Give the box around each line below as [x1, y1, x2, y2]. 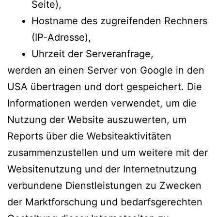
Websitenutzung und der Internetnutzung [7, 163, 197, 175]
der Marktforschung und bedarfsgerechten [7, 196, 202, 208]
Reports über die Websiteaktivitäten [7, 130, 171, 142]
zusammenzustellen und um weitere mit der [7, 146, 208, 158]
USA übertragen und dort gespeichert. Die [7, 80, 202, 93]
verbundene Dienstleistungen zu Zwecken [7, 179, 201, 191]
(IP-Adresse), [31, 31, 91, 43]
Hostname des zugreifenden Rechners [31, 15, 207, 27]
